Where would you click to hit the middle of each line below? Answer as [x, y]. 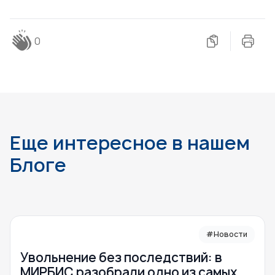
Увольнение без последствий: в [121, 257]
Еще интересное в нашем [130, 142]
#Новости [227, 234]
